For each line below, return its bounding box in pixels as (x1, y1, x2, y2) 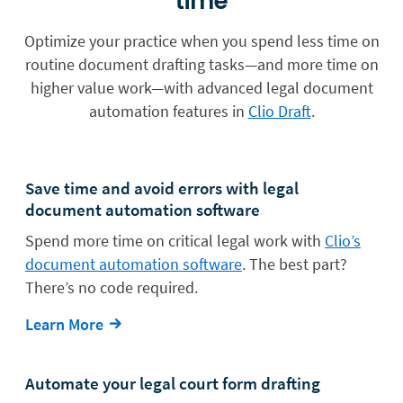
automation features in (88, 100, 248, 121)
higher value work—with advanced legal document (30, 76, 373, 98)
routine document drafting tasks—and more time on (24, 53, 379, 75)
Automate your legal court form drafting (25, 372, 320, 394)
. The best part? (242, 253, 347, 274)
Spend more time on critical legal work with (25, 229, 325, 251)
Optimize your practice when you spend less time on (23, 30, 380, 51)
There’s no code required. (25, 276, 198, 298)
